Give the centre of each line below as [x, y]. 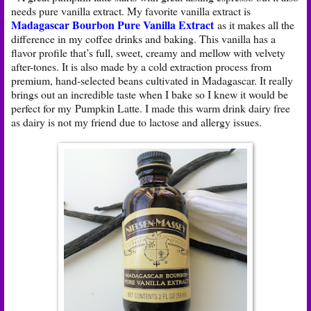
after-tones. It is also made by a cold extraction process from [141, 66]
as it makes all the [254, 24]
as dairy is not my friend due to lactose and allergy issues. [136, 121]
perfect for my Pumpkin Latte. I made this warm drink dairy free [151, 108]
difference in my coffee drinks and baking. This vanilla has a [143, 38]
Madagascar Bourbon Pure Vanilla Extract [112, 24]
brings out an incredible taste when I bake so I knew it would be [150, 94]
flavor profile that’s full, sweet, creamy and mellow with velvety [148, 52]
